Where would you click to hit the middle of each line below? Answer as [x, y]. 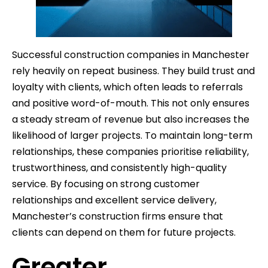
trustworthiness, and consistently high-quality [119, 167]
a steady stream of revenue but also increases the [131, 119]
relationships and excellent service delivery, [114, 200]
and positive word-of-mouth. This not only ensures [131, 103]
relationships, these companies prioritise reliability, [130, 151]
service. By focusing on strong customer [106, 184]
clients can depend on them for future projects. [124, 232]
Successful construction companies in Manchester [131, 54]
